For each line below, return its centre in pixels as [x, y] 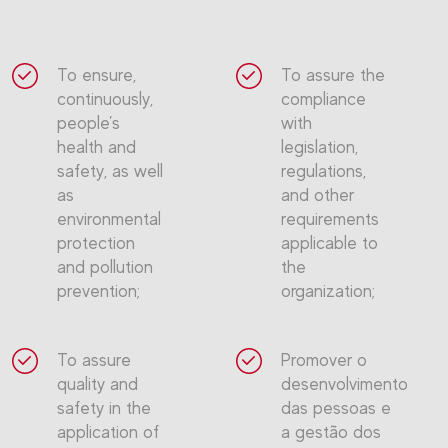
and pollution [105, 267]
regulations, [323, 171]
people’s [88, 123]
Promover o [324, 360]
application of [108, 432]
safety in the [104, 408]
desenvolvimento [344, 384]
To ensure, [96, 75]
